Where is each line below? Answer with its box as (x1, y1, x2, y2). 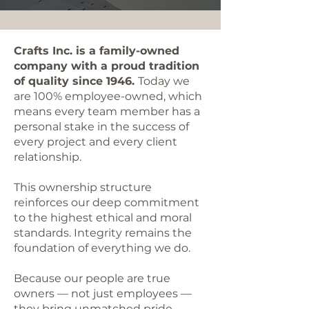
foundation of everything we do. (14, 241, 196, 255)
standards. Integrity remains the (14, 226, 192, 239)
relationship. (14, 150, 87, 163)
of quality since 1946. (14, 74, 138, 88)
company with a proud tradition (14, 59, 199, 72)
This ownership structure (14, 181, 152, 194)
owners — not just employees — (14, 287, 192, 300)
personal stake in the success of (14, 120, 189, 133)
